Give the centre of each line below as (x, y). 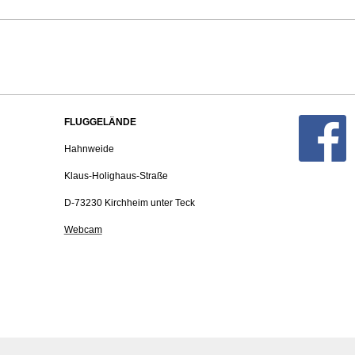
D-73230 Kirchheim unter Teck (129, 203)
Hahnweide (89, 149)
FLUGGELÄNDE (100, 122)
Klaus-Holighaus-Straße (116, 176)
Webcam (83, 230)
